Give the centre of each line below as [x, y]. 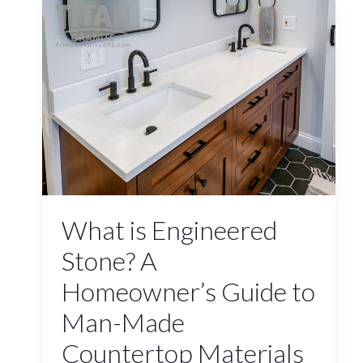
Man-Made [123, 322]
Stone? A [109, 261]
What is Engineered [169, 230]
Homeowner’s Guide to [188, 292]
